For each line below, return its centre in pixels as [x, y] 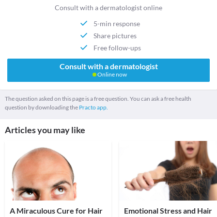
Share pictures [115, 35]
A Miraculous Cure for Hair [56, 211]
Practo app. [93, 108]
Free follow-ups [117, 47]
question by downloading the [42, 108]
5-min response [117, 23]
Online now [111, 75]
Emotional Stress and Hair [168, 211]
